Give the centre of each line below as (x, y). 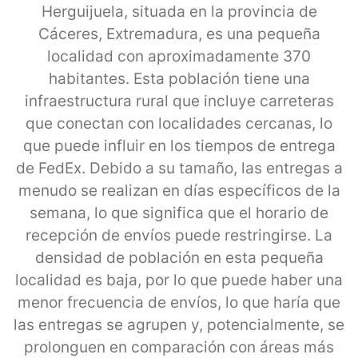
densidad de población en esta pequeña (179, 257)
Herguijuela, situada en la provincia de (179, 11)
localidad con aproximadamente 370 (179, 56)
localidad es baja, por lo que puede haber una (179, 280)
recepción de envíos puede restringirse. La (179, 235)
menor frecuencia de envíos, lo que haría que (179, 302)
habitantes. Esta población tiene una (179, 78)
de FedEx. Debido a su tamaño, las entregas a (179, 168)
